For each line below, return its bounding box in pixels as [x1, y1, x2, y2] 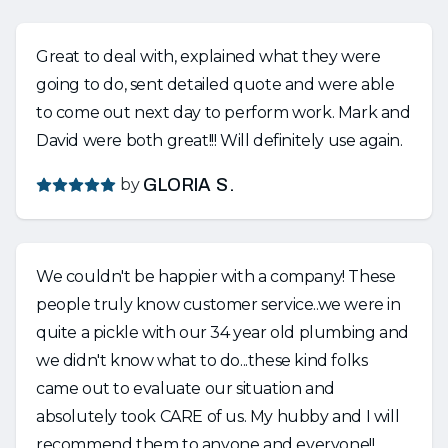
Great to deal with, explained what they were [36, 47, 381, 66]
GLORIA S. [143, 175, 236, 195]
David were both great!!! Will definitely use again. [36, 131, 403, 150]
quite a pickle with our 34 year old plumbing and [36, 323, 409, 342]
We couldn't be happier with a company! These [36, 267, 349, 286]
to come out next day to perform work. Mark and [36, 103, 411, 122]
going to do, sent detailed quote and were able [36, 75, 395, 94]
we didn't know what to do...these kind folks [36, 351, 368, 370]
